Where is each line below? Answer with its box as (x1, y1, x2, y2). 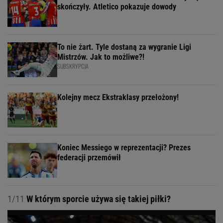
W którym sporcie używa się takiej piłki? (24, 193, 171, 204)
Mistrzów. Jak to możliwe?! (57, 52, 144, 62)
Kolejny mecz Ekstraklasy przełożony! (57, 92, 179, 102)
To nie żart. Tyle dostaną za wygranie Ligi (57, 42, 191, 52)
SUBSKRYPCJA (57, 61, 89, 70)
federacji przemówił (57, 152, 121, 162)
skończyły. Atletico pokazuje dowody (57, 1, 176, 11)
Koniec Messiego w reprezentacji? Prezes (57, 142, 191, 152)
